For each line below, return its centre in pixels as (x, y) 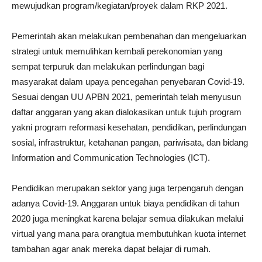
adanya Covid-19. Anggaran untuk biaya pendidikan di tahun (125, 204)
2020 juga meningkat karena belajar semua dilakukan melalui (127, 219)
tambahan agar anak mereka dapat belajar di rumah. (111, 249)
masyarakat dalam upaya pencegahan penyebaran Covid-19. (128, 82)
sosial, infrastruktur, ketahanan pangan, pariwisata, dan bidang (130, 143)
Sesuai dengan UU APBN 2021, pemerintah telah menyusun (126, 97)
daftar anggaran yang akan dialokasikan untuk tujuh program (127, 112)
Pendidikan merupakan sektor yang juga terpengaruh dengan (127, 188)
